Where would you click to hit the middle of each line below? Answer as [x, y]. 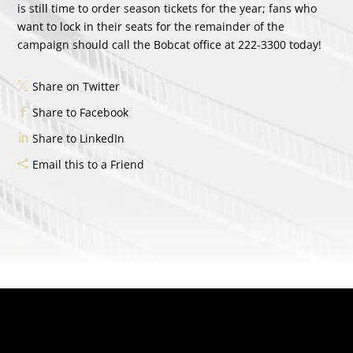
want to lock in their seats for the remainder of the [151, 26]
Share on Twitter [76, 86]
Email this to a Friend [89, 164]
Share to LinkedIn [79, 138]
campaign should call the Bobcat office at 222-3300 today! [170, 44]
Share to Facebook [81, 112]
